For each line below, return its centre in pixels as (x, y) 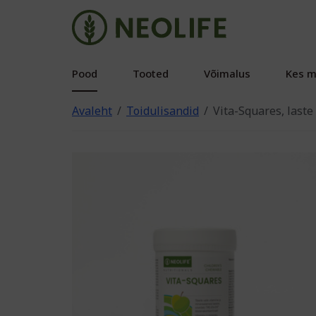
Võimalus (227, 73)
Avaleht (92, 111)
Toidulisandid (163, 111)
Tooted (151, 73)
